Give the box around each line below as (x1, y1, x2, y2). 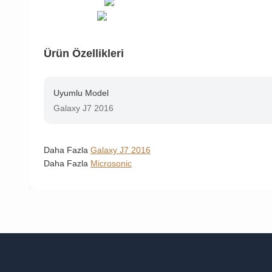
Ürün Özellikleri (44, 47, 124, 59)
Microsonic (90, 158, 132, 168)
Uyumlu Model (53, 87, 109, 98)
